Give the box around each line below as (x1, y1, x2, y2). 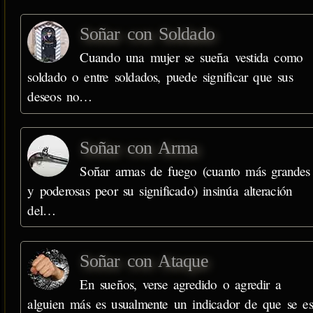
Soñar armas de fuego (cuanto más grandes (80, 161, 310, 180)
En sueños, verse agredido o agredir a (80, 275, 281, 293)
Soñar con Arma (80, 137, 198, 158)
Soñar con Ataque (80, 251, 208, 272)
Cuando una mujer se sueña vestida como (80, 48, 303, 66)
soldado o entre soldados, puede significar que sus (27, 68, 293, 86)
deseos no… (27, 87, 92, 105)
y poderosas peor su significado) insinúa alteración (27, 181, 293, 199)
